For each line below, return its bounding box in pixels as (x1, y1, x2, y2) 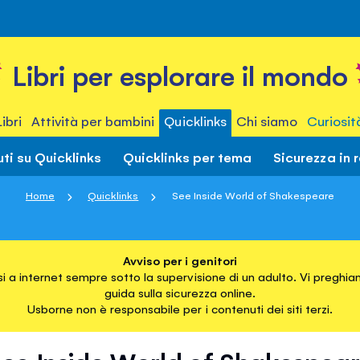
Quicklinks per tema (123, 147, 252, 166)
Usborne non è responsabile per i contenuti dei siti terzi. (27, 301, 333, 317)
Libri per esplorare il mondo (11, 58, 349, 92)
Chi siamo (235, 112, 297, 129)
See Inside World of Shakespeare (171, 188, 335, 202)
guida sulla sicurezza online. (104, 284, 256, 301)
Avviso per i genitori (122, 252, 238, 268)
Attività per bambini (31, 112, 155, 129)
